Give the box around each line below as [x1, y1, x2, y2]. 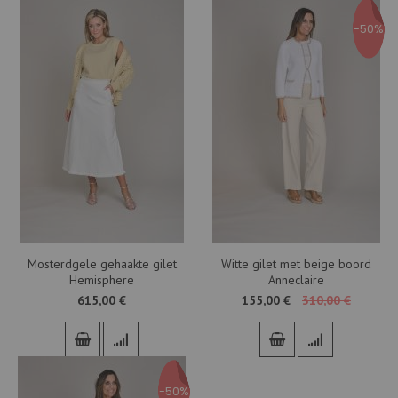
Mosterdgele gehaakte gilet [27, 255, 177, 272]
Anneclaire [268, 271, 324, 288]
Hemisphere [69, 271, 134, 288]
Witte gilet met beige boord [221, 255, 371, 272]
